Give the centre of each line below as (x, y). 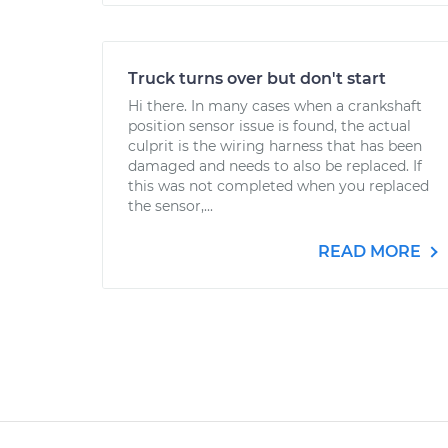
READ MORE (371, 251)
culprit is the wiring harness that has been (275, 146)
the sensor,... (170, 206)
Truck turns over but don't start (257, 78)
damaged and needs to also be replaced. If (275, 166)
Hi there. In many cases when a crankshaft (275, 106)
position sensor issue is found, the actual (269, 126)
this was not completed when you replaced (278, 186)
